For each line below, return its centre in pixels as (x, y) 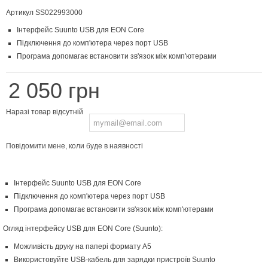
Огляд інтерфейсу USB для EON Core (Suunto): (83, 229)
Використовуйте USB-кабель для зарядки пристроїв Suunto (115, 260)
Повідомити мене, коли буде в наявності (74, 146)
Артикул (20, 13)
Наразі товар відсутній (45, 112)
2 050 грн (54, 91)
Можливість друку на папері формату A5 (83, 247)
